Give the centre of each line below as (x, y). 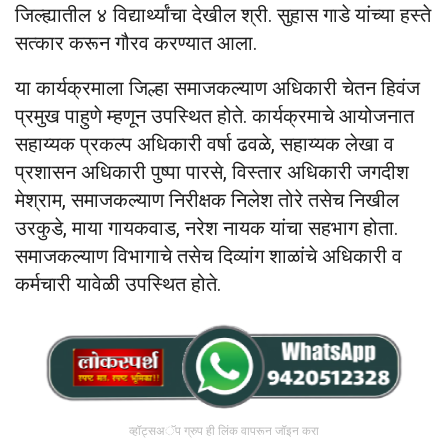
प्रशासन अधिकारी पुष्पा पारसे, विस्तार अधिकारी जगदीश (212, 172)
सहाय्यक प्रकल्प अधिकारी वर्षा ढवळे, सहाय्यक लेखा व (204, 144)
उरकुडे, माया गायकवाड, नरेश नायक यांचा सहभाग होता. (206, 228)
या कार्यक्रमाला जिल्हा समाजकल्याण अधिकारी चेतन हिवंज (217, 88)
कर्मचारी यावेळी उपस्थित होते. (118, 284)
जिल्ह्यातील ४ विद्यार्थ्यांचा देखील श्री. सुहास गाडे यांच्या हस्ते (223, 15)
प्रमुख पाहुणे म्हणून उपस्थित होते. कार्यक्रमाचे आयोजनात (214, 116)
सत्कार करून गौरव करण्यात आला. (136, 43)
